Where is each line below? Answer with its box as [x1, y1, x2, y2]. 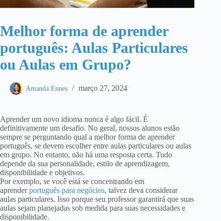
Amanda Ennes [26, 85, 68, 93]
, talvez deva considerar [105, 186, 178, 195]
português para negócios [29, 186, 105, 195]
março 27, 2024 [78, 84, 127, 93]
